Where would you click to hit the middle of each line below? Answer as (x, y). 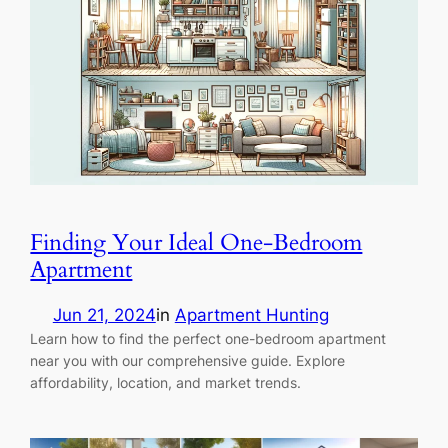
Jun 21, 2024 (104, 315)
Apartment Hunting (251, 315)
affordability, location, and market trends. (166, 383)
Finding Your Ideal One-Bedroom (196, 243)
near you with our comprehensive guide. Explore (188, 361)
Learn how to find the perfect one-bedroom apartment (208, 339)
